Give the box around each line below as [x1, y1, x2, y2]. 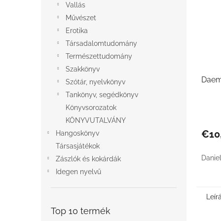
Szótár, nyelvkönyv [66, 78, 125, 86]
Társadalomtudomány [66, 39, 137, 47]
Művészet [66, 14, 96, 22]
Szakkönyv [66, 65, 100, 73]
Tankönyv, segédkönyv [66, 91, 138, 99]
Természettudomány [66, 52, 132, 60]
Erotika [66, 27, 88, 35]
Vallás [66, 1, 85, 9]
